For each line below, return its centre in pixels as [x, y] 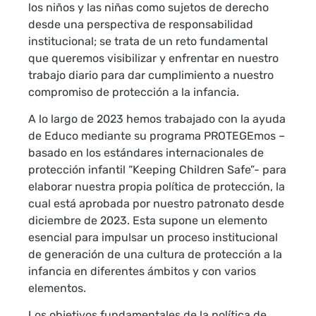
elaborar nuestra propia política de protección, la [157, 187]
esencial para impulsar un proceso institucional [153, 238]
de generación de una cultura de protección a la [155, 255]
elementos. [60, 288]
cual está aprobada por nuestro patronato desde [156, 204]
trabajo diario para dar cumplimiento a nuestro [151, 75]
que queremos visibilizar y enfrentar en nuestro [153, 58]
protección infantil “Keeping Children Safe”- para [157, 170]
